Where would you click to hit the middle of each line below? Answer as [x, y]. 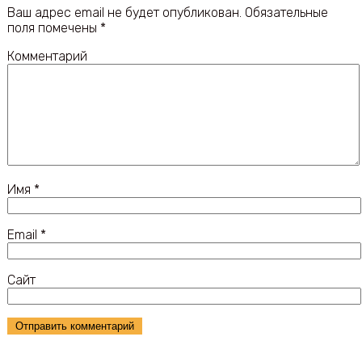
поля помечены [53, 27]
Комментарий [47, 56]
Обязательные [284, 12]
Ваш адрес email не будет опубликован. [124, 12]
